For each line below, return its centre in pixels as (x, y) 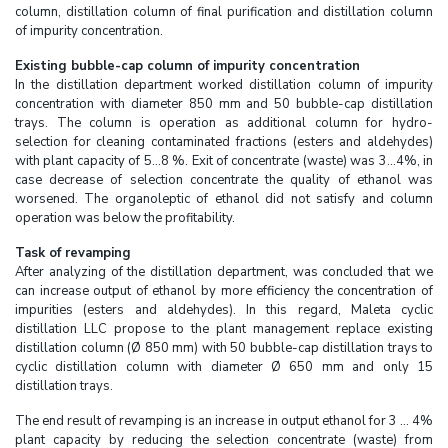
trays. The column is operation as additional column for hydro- (224, 123)
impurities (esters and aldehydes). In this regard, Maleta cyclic (224, 310)
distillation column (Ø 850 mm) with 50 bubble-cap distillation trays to (224, 348)
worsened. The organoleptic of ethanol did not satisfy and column (224, 199)
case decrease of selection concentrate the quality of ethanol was (224, 180)
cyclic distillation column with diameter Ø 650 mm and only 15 (224, 367)
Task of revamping (73, 253)
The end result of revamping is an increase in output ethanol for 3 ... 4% (224, 421)
